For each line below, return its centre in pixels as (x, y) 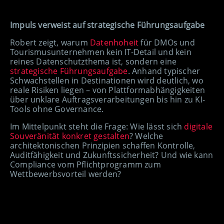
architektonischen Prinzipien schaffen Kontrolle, (103, 146)
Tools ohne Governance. (57, 109)
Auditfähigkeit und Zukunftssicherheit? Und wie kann (112, 155)
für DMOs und (167, 43)
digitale (198, 127)
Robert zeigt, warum (50, 43)
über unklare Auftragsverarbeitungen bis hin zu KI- (108, 100)
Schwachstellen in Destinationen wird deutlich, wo (107, 81)
